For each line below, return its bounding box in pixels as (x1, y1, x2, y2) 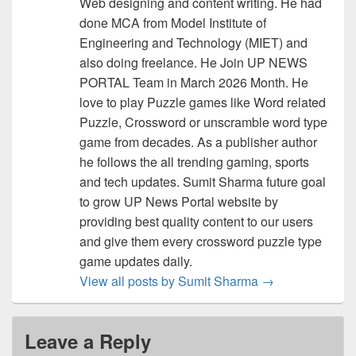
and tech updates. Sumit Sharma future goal (79, 172, 326, 191)
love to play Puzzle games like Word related (79, 92, 326, 111)
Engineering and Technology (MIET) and (79, 33, 308, 52)
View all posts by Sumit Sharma (79, 271, 261, 290)
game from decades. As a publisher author (79, 132, 317, 151)
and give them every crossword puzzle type (79, 231, 322, 250)
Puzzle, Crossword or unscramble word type (79, 112, 327, 131)
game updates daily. (79, 251, 192, 270)
